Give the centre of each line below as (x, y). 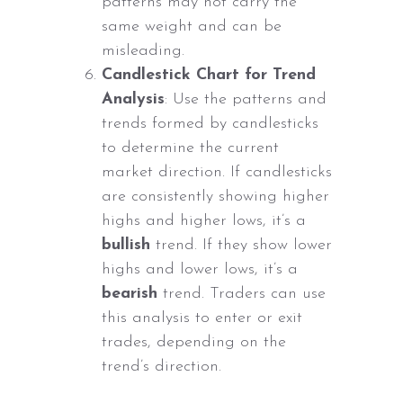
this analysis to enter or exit (202, 318)
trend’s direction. (162, 367)
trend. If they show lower (242, 246)
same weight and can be (192, 27)
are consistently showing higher (216, 197)
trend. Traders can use (242, 294)
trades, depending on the (194, 343)
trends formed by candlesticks (210, 124)
